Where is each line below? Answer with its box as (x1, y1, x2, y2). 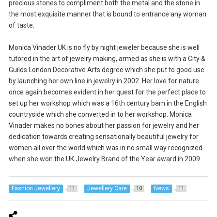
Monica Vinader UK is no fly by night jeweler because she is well (8, 44, 200, 52)
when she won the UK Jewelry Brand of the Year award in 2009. (8, 155, 201, 163)
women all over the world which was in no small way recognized (8, 144, 202, 152)
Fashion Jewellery (11, 185, 60, 192)
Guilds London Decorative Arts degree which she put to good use (8, 66, 204, 74)
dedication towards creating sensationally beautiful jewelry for (8, 133, 199, 141)
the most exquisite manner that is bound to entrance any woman (8, 10, 206, 18)
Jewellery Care (87, 185, 127, 192)
